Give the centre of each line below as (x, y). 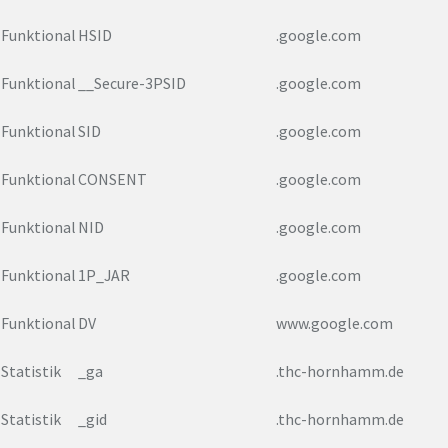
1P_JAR (104, 275)
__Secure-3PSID (132, 83)
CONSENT (112, 179)
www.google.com (334, 323)
